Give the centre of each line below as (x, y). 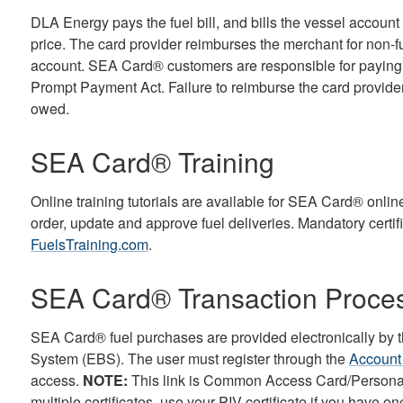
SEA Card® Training (152, 162)
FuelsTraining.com (89, 245)
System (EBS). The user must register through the (189, 359)
